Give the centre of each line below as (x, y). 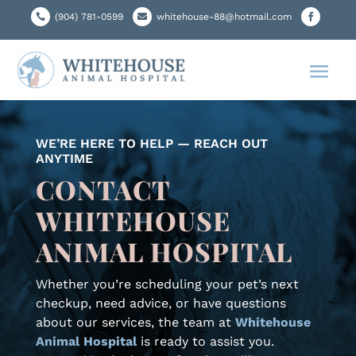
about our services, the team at (135, 323)
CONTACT (103, 190)
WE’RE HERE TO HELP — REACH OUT (151, 144)
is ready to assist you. (205, 342)
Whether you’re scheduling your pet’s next (167, 284)
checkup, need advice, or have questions (161, 304)
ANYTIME (64, 159)
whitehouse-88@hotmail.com (224, 17)
